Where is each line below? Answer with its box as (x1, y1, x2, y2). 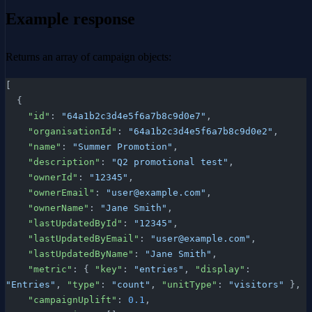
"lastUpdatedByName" (28, 248, 134, 259)
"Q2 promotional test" (111, 156, 228, 167)
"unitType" (162, 279, 217, 290)
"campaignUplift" (28, 294, 117, 305)
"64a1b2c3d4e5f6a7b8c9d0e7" (61, 110, 206, 121)
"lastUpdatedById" (28, 217, 123, 228)
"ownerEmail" (28, 187, 95, 198)
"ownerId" (28, 171, 78, 182)
